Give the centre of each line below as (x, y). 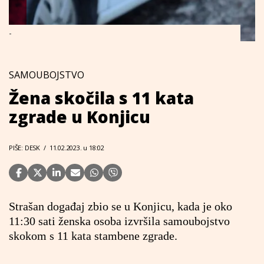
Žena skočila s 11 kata (101, 98)
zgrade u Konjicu (80, 117)
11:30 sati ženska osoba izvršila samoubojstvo (119, 221)
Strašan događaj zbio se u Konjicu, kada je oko (121, 206)
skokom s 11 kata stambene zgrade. (93, 236)
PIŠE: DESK (24, 148)
